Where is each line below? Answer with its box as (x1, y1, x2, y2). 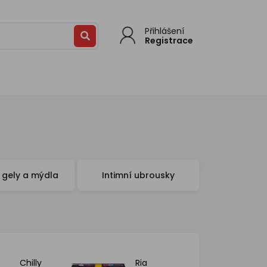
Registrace (150, 34, 193, 46)
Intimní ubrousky (102, 169, 175, 181)
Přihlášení (150, 24, 184, 37)
